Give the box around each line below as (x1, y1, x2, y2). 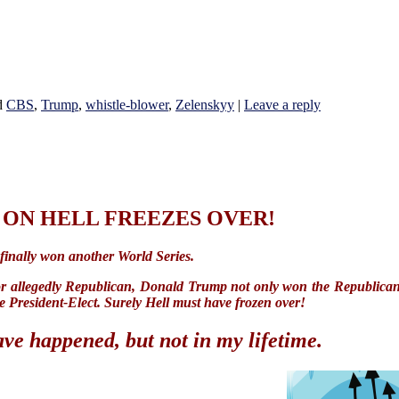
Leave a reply (244, 97, 321, 113)
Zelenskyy (175, 97, 234, 113)
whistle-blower (85, 97, 168, 113)
